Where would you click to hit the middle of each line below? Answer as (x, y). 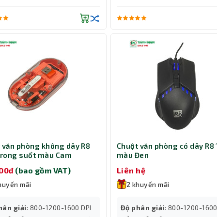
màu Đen (133, 155)
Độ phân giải (143, 207)
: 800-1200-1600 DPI (59, 207)
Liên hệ (131, 170)
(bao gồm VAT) (43, 170)
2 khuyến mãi (148, 184)
